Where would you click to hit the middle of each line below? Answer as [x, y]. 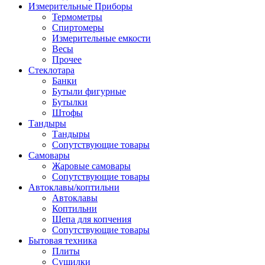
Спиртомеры [78, 28]
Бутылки [70, 102]
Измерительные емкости [101, 38]
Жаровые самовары [91, 166]
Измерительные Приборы [80, 6]
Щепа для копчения [92, 219]
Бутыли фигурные [89, 91]
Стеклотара [51, 70]
